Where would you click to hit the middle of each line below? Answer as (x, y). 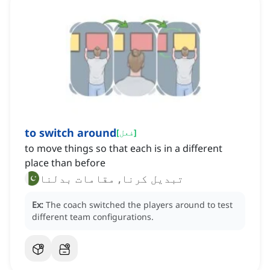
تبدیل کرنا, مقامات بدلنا (111, 179)
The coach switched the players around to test (139, 205)
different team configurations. (93, 217)
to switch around (71, 133)
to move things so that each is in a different (124, 149)
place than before (65, 163)
